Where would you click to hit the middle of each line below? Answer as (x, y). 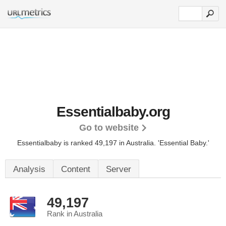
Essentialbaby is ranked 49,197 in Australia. (87, 143)
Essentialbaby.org (113, 112)
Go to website (109, 128)
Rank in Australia (75, 214)
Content (76, 169)
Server (119, 169)
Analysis (29, 169)
